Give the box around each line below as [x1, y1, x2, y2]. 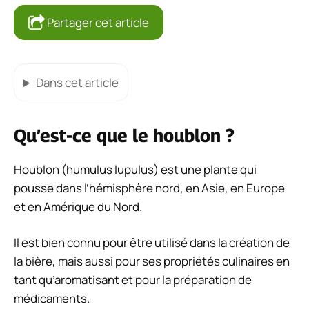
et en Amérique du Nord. [14, 198, 142, 215]
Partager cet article [45, 14, 149, 31]
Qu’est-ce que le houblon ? [14, 124, 235, 146]
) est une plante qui [154, 161, 257, 177]
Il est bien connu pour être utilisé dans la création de [14, 235, 290, 251]
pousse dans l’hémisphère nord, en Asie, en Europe [14, 179, 285, 196]
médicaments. [14, 290, 90, 307]
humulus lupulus [66, 161, 154, 177]
